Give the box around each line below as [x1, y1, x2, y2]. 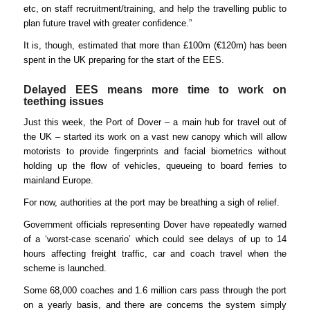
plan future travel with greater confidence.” [23, 18, 192, 29]
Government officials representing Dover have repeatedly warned [23, 219, 287, 230]
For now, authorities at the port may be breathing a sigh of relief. [23, 197, 280, 208]
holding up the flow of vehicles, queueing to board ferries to [23, 161, 287, 172]
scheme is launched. [23, 263, 107, 274]
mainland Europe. [23, 175, 93, 186]
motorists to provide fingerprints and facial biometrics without [23, 146, 287, 157]
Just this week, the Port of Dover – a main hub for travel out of [23, 117, 287, 128]
